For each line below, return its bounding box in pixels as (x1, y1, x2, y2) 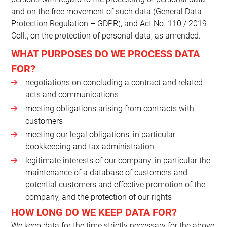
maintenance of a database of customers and (25, 168, 187, 178)
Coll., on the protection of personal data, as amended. (11, 31, 201, 41)
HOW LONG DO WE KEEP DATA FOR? (11, 206, 177, 219)
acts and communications (25, 90, 119, 100)
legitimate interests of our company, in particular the (25, 156, 210, 166)
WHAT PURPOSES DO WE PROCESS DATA (11, 48, 200, 60)
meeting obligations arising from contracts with (25, 103, 194, 113)
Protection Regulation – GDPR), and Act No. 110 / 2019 (11, 19, 207, 29)
